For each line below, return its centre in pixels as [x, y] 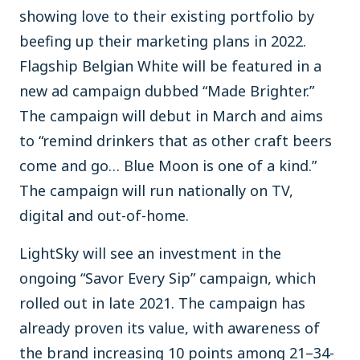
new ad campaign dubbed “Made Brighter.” [167, 91]
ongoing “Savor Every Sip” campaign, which [168, 278]
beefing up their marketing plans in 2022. [163, 41]
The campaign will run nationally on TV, [156, 190]
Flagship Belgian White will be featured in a [170, 66]
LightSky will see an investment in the [150, 253]
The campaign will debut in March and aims [171, 116]
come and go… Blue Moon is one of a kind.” [168, 166]
